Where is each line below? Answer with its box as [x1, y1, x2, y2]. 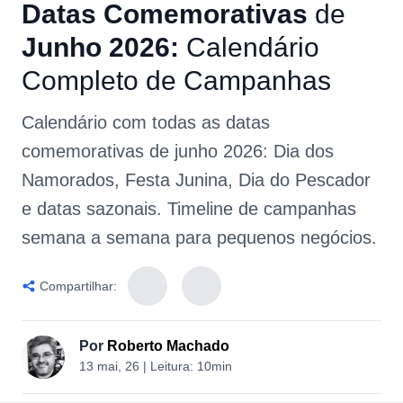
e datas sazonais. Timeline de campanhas [22, 199, 356, 219]
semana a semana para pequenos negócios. [22, 228, 377, 247]
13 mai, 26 [79, 359, 139, 373]
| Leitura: [139, 359, 197, 373]
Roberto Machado [107, 338, 229, 354]
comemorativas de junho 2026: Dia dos [22, 141, 334, 161]
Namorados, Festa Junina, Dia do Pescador [22, 170, 371, 190]
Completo [22, 66, 139, 95]
